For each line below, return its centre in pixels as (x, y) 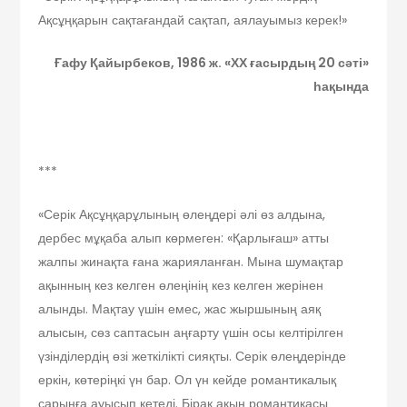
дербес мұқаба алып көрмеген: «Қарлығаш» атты (184, 238)
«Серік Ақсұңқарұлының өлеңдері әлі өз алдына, (182, 215)
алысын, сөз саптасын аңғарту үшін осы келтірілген (191, 333)
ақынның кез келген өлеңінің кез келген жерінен (181, 286)
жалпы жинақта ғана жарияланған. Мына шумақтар (191, 262)
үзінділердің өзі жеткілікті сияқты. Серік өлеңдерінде (193, 357)
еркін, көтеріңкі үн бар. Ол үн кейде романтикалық (188, 380)
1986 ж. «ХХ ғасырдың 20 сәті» (271, 63)
